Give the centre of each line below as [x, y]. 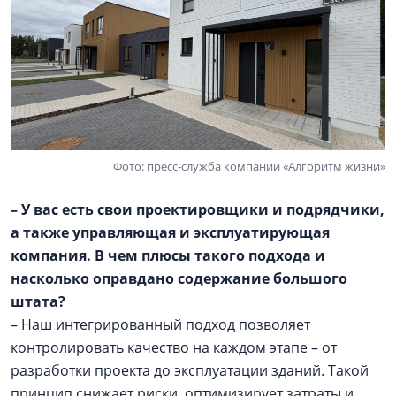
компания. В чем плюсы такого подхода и [168, 256]
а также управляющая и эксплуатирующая [170, 233]
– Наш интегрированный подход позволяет [160, 325]
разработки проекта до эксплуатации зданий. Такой [190, 371]
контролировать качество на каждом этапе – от [174, 348]
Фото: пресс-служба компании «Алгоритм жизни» [249, 167]
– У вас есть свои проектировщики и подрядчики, [198, 210]
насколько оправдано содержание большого [179, 279]
